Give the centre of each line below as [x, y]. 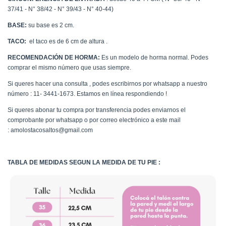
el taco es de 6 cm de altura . [67, 41]
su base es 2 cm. [50, 25]
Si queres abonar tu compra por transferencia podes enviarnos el [97, 110]
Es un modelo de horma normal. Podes [154, 58]
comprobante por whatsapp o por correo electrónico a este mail [94, 120]
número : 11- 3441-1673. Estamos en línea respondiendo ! [87, 94]
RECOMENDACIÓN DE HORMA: [54, 58]
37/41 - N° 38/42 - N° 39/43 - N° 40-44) [61, 9]
